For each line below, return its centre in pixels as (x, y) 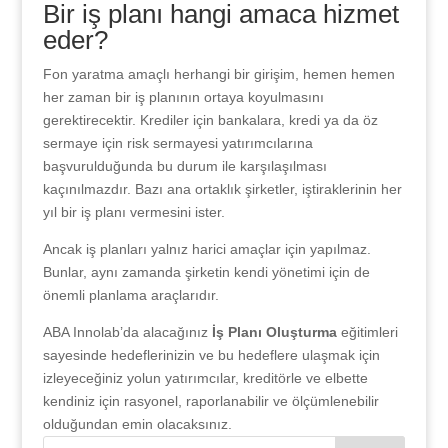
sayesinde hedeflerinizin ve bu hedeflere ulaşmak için (211, 355)
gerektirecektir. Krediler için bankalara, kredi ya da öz (210, 120)
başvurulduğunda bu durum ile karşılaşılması (184, 166)
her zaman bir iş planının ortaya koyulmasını (183, 97)
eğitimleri (367, 332)
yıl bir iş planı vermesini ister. (133, 212)
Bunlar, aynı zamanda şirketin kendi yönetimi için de (206, 272)
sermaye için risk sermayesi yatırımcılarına (177, 143)
